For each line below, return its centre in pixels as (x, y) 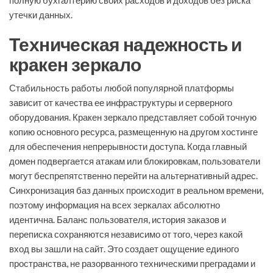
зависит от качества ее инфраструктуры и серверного (121, 103)
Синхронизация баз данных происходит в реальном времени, (136, 190)
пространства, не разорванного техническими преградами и (132, 264)
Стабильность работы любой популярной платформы (122, 88)
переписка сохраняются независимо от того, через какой (126, 234)
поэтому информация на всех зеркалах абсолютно (115, 205)
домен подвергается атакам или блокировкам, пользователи (135, 161)
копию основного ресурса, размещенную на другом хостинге (133, 132)
